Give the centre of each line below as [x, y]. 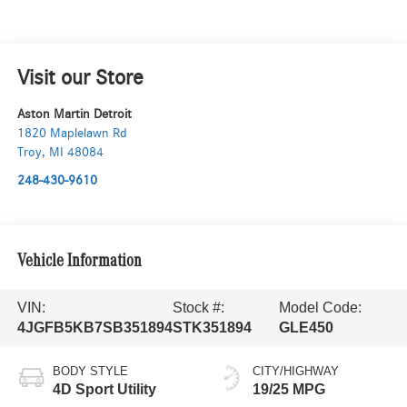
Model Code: [320, 307]
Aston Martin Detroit [74, 114]
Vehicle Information [79, 263]
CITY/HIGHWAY [296, 371]
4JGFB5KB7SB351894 [94, 327]
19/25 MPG [289, 389]
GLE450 [306, 327]
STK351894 [212, 327]
